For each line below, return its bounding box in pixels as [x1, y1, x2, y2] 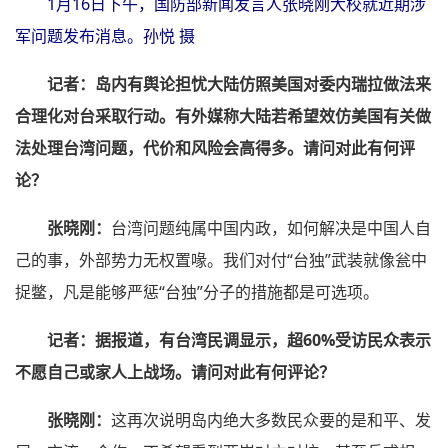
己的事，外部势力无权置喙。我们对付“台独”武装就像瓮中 [15, 248, 427, 271]
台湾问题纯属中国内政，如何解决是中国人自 [111, 216, 431, 239]
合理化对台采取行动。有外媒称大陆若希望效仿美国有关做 [15, 104, 431, 127]
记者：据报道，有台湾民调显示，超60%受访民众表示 [47, 328, 431, 351]
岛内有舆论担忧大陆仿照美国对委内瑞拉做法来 [95, 72, 431, 95]
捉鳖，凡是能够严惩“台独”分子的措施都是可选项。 [15, 280, 379, 303]
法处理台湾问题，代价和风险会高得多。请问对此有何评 [15, 136, 415, 159]
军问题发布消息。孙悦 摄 [15, 24, 195, 47]
